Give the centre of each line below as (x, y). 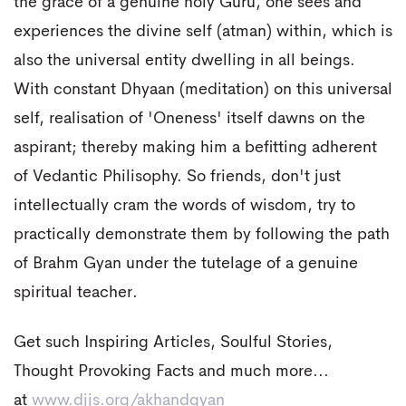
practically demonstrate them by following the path (202, 234)
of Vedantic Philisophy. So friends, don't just (177, 176)
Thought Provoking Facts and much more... (171, 371)
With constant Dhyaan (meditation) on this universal (203, 89)
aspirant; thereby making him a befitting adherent (195, 147)
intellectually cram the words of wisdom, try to (184, 205)
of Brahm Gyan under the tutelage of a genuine (186, 263)
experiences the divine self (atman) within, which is (203, 31)
